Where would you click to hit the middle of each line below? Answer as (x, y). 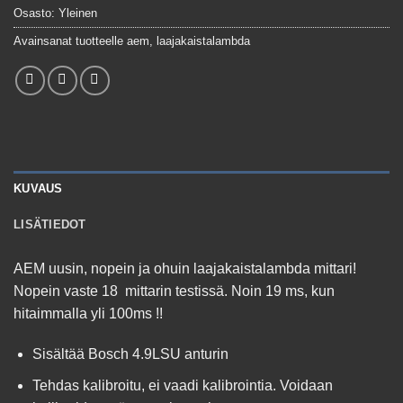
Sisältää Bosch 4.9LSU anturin (130, 354)
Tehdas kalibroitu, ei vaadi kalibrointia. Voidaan (182, 385)
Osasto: (36, 13)
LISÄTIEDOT (50, 224)
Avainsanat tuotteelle (70, 40)
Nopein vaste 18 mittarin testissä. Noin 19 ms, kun (174, 291)
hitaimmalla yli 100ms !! (88, 313)
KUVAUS (38, 188)
